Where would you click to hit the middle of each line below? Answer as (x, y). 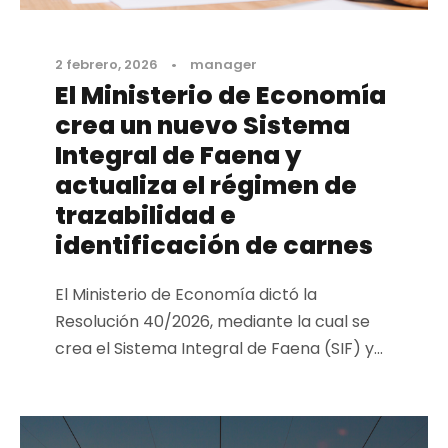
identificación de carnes (214, 246)
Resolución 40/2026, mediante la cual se (212, 322)
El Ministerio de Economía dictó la (186, 295)
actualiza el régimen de (206, 186)
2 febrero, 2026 (106, 65)
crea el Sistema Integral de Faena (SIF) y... (219, 349)
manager (223, 65)
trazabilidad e (145, 216)
